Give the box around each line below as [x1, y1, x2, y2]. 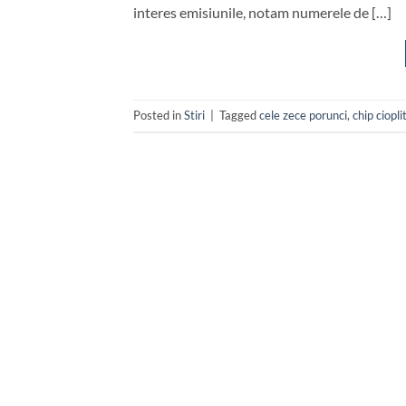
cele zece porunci [259, 107, 347, 122]
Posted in [133, 107, 184, 122]
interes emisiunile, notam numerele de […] [133, 3, 391, 21]
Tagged [219, 107, 259, 122]
